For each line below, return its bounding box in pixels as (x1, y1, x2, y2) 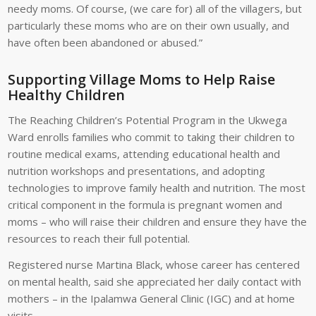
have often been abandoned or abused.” (8, 35, 203, 49)
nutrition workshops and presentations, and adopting (8, 164, 266, 178)
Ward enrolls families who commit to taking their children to (8, 130, 296, 145)
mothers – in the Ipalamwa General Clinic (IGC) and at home (8, 291, 296, 306)
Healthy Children (8, 85, 126, 104)
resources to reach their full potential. (8, 231, 190, 246)
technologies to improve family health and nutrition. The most (8, 181, 306, 195)
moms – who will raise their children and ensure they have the (8, 214, 308, 229)
